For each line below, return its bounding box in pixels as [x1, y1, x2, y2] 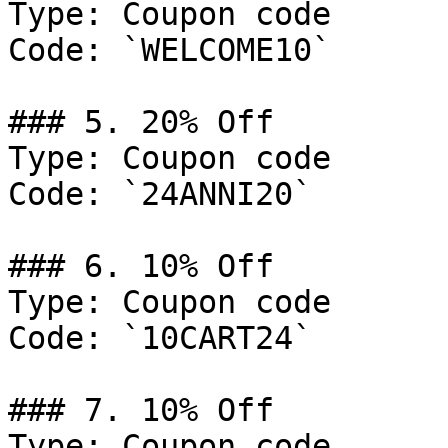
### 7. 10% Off [8, 392, 274, 428]
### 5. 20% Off [8, 104, 274, 140]
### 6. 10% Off [8, 248, 274, 284]
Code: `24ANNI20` [8, 176, 312, 212]
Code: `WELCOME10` [8, 32, 331, 68]
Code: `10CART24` [8, 320, 312, 356]
